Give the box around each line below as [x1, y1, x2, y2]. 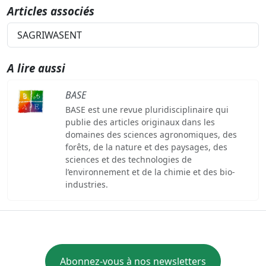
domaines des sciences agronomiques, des [65, 128, 237, 140]
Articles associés [7, 3, 94, 18]
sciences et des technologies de [65, 153, 192, 165]
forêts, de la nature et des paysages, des [65, 141, 227, 153]
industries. [65, 178, 108, 190]
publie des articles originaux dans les [65, 116, 215, 128]
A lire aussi [7, 60, 65, 75]
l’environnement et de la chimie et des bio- [65, 166, 235, 178]
